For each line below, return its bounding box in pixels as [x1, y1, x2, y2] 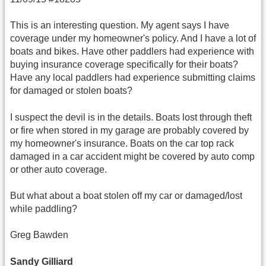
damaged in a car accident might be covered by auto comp [10, 151, 255, 161]
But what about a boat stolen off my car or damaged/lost [10, 191, 242, 201]
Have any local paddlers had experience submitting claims [10, 72, 255, 83]
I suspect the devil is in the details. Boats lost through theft [10, 112, 252, 122]
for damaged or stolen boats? [10, 85, 132, 96]
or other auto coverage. [10, 164, 107, 175]
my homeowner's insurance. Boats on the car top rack [10, 138, 234, 148]
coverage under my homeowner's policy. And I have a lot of [10, 33, 256, 44]
